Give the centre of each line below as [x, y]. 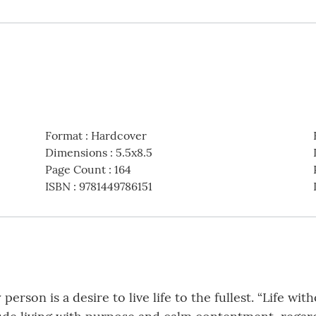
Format [63, 135]
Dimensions [76, 152]
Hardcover [119, 135]
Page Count [75, 169]
